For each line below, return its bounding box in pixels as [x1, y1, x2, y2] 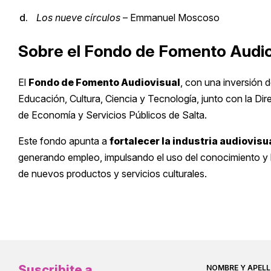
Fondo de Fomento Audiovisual [28, 76, 180, 89]
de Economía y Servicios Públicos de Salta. [18, 109, 207, 122]
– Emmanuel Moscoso [120, 11, 220, 24]
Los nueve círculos [36, 11, 120, 24]
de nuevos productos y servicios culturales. [18, 168, 207, 180]
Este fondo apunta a [18, 135, 109, 148]
